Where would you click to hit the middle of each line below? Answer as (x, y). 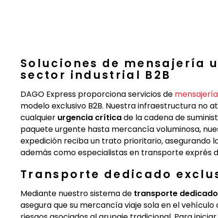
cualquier (39, 118)
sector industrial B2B (96, 75)
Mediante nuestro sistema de (77, 193)
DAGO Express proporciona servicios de (98, 94)
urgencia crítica (90, 118)
